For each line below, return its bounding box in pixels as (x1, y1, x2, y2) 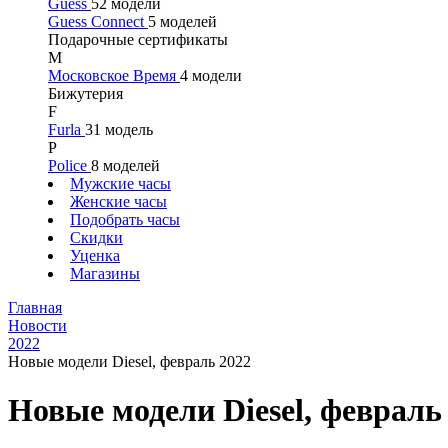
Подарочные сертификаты (48, 31, 228, 48)
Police (48, 157, 91, 174)
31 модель (85, 121, 153, 138)
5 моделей (148, 13, 217, 30)
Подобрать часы (70, 211, 180, 228)
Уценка (70, 247, 120, 264)
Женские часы (70, 193, 167, 210)
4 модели (180, 67, 242, 84)
